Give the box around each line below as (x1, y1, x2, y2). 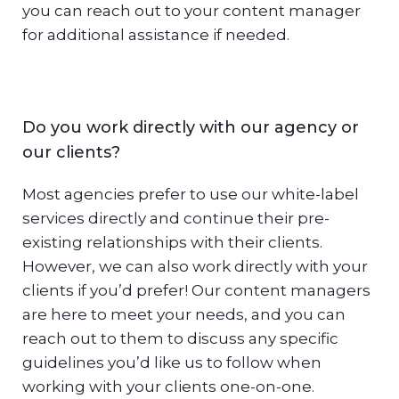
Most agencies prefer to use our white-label (22, 184, 359, 203)
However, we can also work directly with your (22, 256, 368, 275)
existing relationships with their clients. (22, 232, 322, 251)
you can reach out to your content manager (22, 2, 361, 20)
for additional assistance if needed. (22, 26, 289, 45)
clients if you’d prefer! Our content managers (22, 281, 370, 299)
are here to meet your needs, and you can (22, 305, 346, 323)
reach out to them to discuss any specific (22, 329, 338, 347)
